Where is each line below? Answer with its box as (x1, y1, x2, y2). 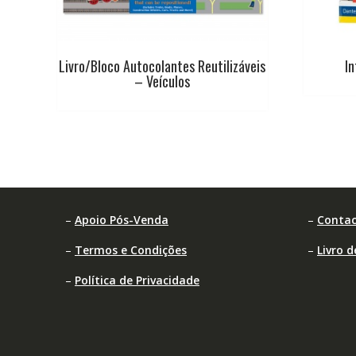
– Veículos (134, 71, 191, 92)
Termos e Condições (75, 242, 187, 258)
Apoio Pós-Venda (75, 212, 168, 228)
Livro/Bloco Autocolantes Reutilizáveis (59, 56, 266, 77)
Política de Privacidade (75, 273, 199, 288)
